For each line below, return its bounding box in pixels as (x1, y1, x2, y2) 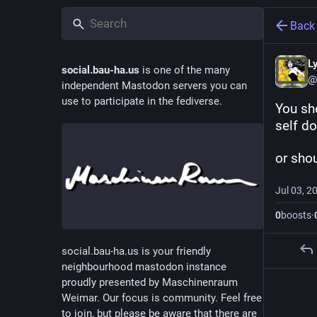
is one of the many (139, 64, 230, 76)
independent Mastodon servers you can (62, 79, 247, 92)
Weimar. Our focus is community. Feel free (62, 291, 262, 304)
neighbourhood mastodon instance (62, 260, 226, 273)
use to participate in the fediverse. (62, 95, 222, 108)
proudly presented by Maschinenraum (62, 275, 238, 289)
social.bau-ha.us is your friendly (62, 244, 211, 258)
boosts (281, 209, 311, 221)
